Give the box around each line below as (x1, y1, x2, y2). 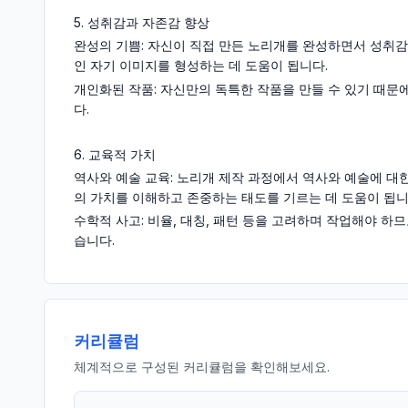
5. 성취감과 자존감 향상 (74, 15, 209, 31)
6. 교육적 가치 (74, 146, 156, 162)
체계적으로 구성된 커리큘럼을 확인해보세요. (74, 358, 330, 374)
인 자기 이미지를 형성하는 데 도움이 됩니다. (74, 57, 328, 74)
